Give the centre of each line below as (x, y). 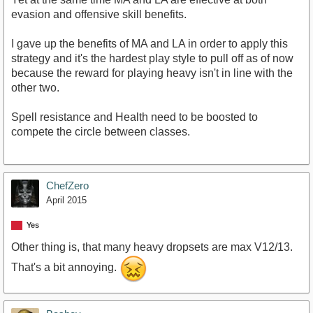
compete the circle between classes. (101, 131)
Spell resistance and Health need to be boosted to (134, 117)
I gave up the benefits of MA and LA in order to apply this (150, 43)
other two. (35, 87)
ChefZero (67, 185)
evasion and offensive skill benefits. (99, 14)
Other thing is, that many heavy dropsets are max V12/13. (152, 247)
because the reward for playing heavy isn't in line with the (152, 73)
